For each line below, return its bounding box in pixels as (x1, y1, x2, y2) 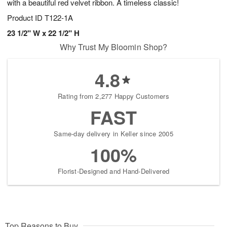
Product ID (7, 12, 45, 23)
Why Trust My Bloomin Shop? (59, 41, 168, 53)
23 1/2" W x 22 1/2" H (7, 27, 80, 39)
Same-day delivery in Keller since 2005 (54, 129, 173, 139)
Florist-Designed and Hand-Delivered (57, 166, 170, 176)
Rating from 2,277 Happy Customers (58, 91, 169, 101)
